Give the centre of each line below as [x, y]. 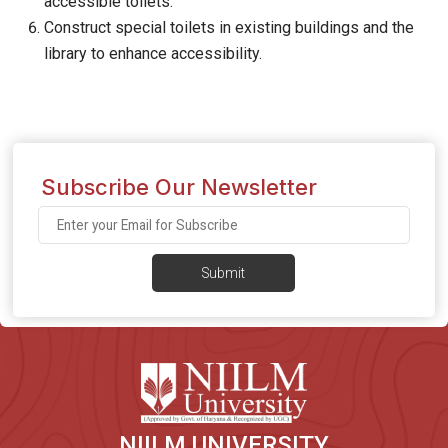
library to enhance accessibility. [153, 53]
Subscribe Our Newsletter [179, 187]
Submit [224, 273]
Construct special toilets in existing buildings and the [229, 27]
